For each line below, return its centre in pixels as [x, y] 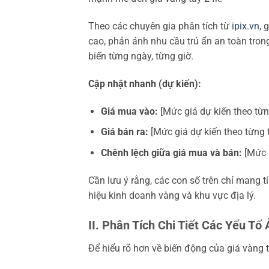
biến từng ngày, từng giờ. [141, 56]
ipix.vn [246, 26]
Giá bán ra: [124, 132]
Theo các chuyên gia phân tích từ [160, 26]
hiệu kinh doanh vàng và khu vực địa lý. [172, 195]
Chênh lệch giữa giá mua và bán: [171, 153]
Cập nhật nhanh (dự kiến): [145, 83]
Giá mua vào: [129, 111]
